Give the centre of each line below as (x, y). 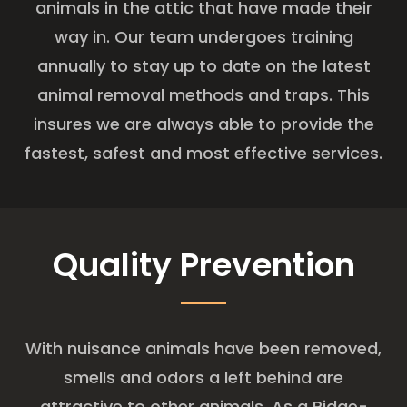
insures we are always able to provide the (203, 124)
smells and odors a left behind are (203, 378)
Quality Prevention (203, 265)
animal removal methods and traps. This (203, 94)
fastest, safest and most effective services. (203, 153)
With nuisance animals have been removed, (203, 349)
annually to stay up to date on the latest (203, 65)
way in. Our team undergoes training (203, 36)
